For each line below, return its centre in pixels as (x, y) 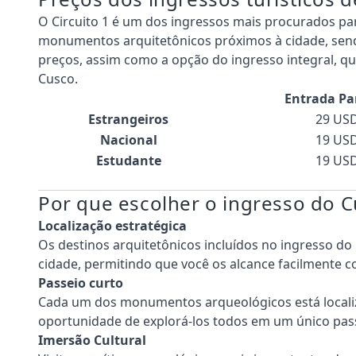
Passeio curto (81, 282)
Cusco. (58, 78)
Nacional (128, 139)
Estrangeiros (128, 119)
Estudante (128, 160)
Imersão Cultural (92, 340)
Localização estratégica (112, 225)
